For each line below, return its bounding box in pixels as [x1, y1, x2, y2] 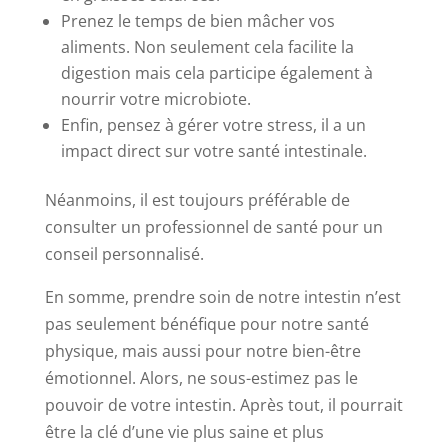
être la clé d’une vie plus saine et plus [44, 420, 324, 443]
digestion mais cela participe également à [60, 61, 373, 84]
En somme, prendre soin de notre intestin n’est [44, 285, 401, 308]
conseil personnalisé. [44, 242, 204, 265]
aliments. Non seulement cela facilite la [60, 35, 354, 58]
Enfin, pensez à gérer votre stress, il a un [60, 113, 366, 136]
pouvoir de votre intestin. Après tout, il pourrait [44, 393, 403, 416]
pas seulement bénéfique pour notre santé [44, 312, 369, 335]
